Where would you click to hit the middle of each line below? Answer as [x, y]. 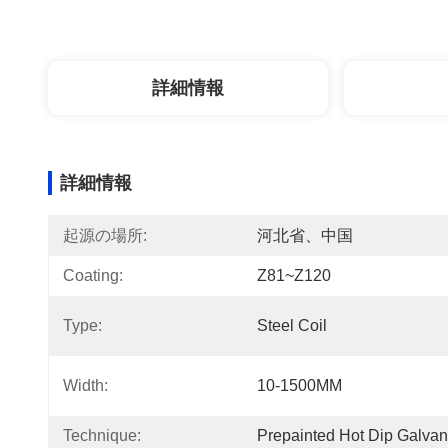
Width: [85, 385]
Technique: [102, 435]
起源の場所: [105, 235]
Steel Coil [292, 325]
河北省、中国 [305, 235]
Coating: [93, 275]
